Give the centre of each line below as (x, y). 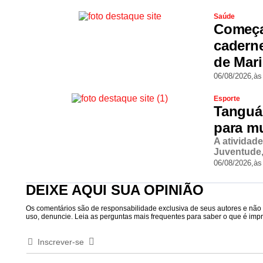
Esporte (227, 98)
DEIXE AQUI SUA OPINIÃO (115, 190)
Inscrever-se (61, 242)
